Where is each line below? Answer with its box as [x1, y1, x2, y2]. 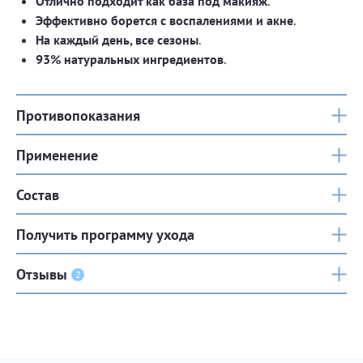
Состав [16, 185, 59, 204]
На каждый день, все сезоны [36, 32, 199, 48]
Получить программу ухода [16, 224, 194, 244]
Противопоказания [16, 105, 140, 125]
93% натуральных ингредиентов [36, 51, 224, 67]
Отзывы [16, 264, 67, 284]
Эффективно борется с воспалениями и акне [36, 12, 293, 28]
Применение [16, 145, 98, 164]
